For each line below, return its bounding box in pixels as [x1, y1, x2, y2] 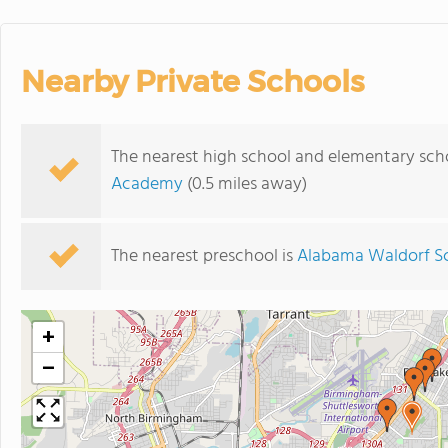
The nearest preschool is [111, 242, 297, 271]
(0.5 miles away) [183, 170, 307, 199]
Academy [111, 170, 183, 199]
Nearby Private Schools [21, 63, 364, 100]
